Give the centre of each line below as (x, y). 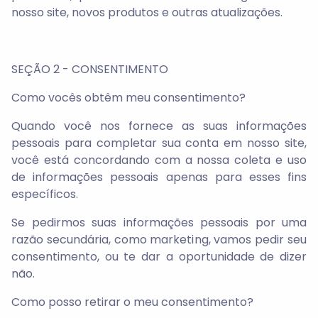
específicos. (45, 194)
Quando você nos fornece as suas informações (159, 126)
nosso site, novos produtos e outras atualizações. (147, 12)
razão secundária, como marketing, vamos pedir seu (159, 240)
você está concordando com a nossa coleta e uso (159, 160)
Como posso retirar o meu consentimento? (132, 302)
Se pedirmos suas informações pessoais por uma (159, 223)
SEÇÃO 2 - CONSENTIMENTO (90, 69)
